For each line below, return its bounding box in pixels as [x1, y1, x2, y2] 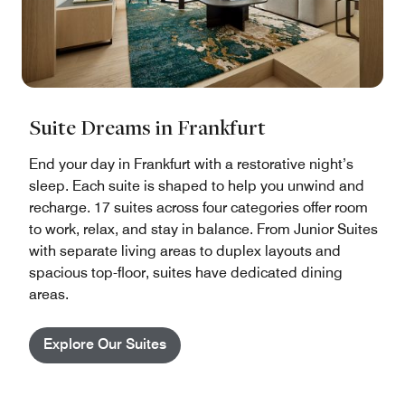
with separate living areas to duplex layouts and [29, 241, 341, 259]
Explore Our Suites [43, 334, 166, 353]
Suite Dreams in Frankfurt [29, 112, 266, 141]
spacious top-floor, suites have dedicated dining [29, 263, 343, 281]
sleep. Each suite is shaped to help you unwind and [29, 176, 364, 194]
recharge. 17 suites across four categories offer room [29, 198, 368, 216]
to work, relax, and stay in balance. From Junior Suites [29, 220, 378, 238]
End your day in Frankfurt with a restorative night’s [29, 155, 353, 173]
